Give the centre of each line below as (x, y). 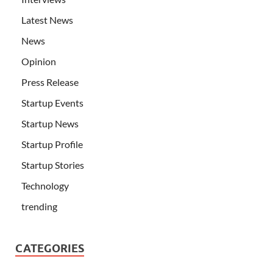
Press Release (50, 82)
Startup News (50, 124)
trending (39, 207)
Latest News (47, 20)
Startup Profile (52, 144)
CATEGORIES (50, 249)
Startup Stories (53, 165)
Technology (45, 186)
